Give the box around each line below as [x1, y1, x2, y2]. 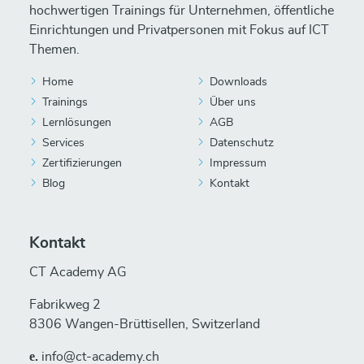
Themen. [29, 43, 80, 56]
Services [42, 137, 84, 149]
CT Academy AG [29, 266, 127, 279]
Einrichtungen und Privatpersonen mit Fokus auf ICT [29, 24, 329, 37]
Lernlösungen [42, 117, 111, 128]
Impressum [210, 158, 266, 169]
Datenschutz [210, 137, 274, 149]
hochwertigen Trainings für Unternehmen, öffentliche [29, 4, 334, 17]
